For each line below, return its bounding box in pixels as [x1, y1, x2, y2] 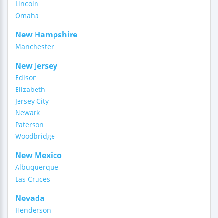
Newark [15, 108, 40, 117]
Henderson [15, 205, 51, 215]
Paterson [15, 120, 44, 129]
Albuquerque [15, 163, 58, 172]
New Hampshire [15, 29, 77, 40]
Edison [15, 73, 37, 82]
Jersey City [15, 96, 49, 106]
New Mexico [15, 150, 62, 161]
